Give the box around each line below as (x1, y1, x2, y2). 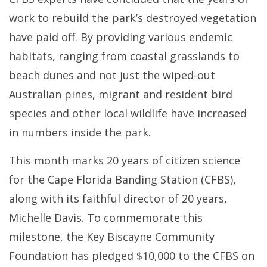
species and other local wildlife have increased (9, 105, 247, 120)
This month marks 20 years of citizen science (9, 153, 240, 167)
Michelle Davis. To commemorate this (9, 210, 203, 225)
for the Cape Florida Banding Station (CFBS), (9, 172, 236, 187)
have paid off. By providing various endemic (9, 29, 232, 44)
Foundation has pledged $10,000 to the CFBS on (9, 248, 254, 263)
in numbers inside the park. (9, 125, 154, 139)
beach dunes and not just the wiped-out (9, 67, 215, 82)
